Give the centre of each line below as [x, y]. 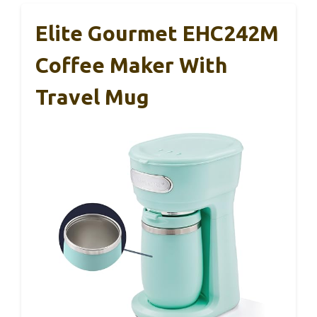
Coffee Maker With [132, 65]
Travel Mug [92, 97]
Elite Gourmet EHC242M [157, 34]
